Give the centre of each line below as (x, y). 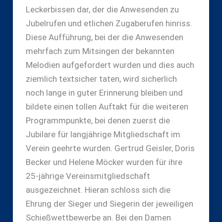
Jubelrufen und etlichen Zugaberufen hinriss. (109, 23)
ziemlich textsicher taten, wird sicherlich (101, 79)
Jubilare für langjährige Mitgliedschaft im (103, 134)
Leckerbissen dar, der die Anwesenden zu (102, 9)
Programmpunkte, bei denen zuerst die (98, 120)
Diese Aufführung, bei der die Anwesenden (104, 37)
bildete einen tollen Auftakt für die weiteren (107, 106)
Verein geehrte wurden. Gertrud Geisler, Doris (110, 148)
